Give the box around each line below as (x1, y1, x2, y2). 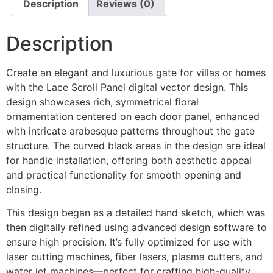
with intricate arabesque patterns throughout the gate (6, 124, 255, 137)
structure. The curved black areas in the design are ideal (6, 139, 266, 152)
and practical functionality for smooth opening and (6, 168, 241, 181)
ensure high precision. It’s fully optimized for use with (6, 236, 252, 249)
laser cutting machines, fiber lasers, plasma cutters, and (6, 250, 263, 263)
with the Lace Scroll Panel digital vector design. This (6, 80, 248, 93)
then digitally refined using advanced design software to (6, 221, 267, 234)
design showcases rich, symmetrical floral (6, 95, 199, 108)
